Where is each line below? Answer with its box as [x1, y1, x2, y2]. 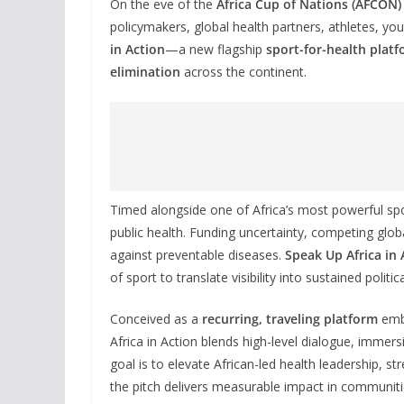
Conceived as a [110, 309, 202, 327]
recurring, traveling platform [202, 309, 378, 327]
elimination [110, 62, 180, 80]
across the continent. [180, 62, 307, 80]
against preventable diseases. [110, 245, 285, 263]
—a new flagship [165, 40, 266, 58]
